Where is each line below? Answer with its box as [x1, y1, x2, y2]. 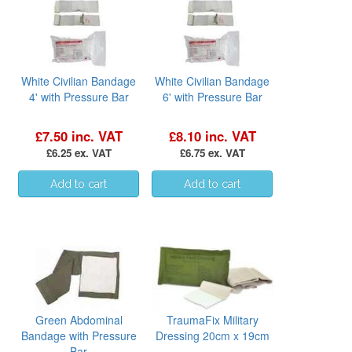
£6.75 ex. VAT [179, 145, 245, 160]
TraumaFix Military [166, 311, 258, 328]
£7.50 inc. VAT [35, 126, 123, 145]
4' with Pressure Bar [28, 88, 129, 104]
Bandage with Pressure [20, 327, 137, 343]
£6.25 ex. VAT [46, 145, 112, 160]
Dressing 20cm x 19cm [155, 327, 269, 343]
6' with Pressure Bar [162, 88, 262, 104]
